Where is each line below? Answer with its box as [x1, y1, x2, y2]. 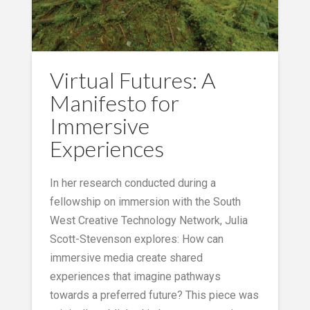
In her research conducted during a [49, 176, 216, 190]
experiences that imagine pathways [49, 269, 221, 283]
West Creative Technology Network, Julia [49, 213, 248, 227]
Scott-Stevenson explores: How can [49, 232, 224, 246]
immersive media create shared [49, 250, 203, 264]
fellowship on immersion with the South [49, 194, 241, 208]
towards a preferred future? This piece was [49, 288, 259, 302]
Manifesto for [49, 89, 179, 116]
